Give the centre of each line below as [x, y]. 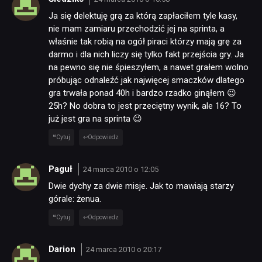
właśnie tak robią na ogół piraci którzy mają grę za [145, 42]
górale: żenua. [75, 199]
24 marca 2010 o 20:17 [123, 249]
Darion [63, 249]
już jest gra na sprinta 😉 [95, 119]
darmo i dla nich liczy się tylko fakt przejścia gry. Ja [146, 55]
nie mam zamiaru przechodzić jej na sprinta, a [137, 29]
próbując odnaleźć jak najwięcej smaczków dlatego [146, 80]
